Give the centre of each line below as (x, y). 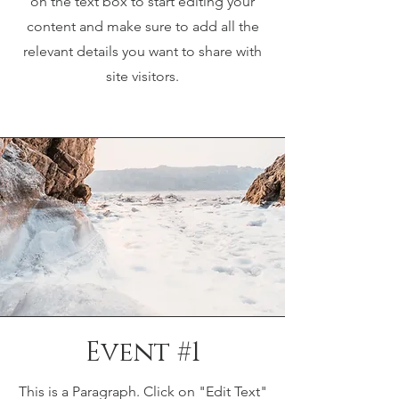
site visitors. (142, 76)
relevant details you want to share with (142, 51)
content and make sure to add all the (142, 26)
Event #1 (142, 353)
